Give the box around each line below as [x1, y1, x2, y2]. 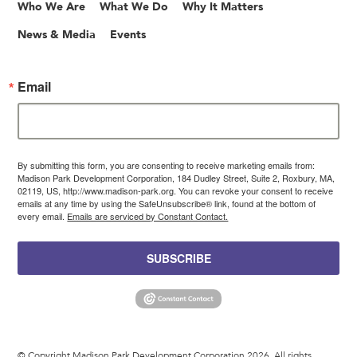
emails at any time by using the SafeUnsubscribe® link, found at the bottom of [18, 197, 316, 210]
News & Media [18, 28, 96, 41]
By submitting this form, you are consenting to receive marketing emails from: [18, 159, 316, 172]
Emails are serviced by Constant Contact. [67, 210, 229, 223]
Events [110, 28, 147, 41]
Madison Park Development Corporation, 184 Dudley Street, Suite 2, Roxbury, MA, [18, 171, 335, 185]
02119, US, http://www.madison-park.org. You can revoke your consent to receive [18, 184, 334, 198]
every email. [18, 210, 68, 223]
